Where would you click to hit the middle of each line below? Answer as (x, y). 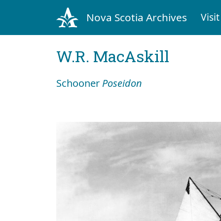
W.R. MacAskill (113, 56)
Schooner (79, 83)
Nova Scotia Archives (136, 17)
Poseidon (122, 83)
